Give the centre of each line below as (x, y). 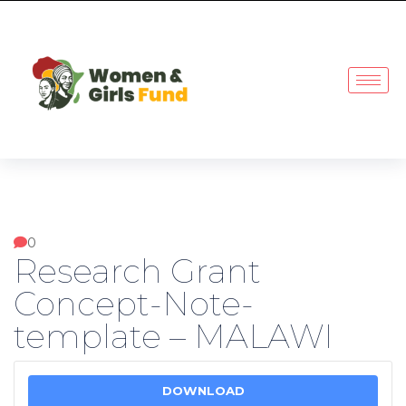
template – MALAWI (174, 337)
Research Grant (137, 271)
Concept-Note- (134, 304)
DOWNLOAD (203, 391)
